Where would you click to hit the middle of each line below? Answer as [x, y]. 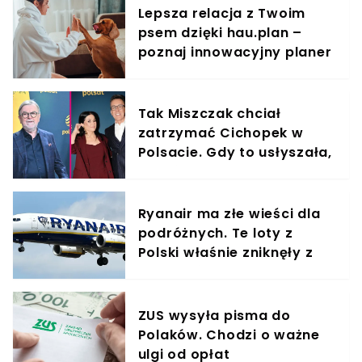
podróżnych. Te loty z [215, 233]
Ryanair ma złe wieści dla [229, 213]
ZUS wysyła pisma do [214, 315]
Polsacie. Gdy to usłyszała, [235, 152]
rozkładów [176, 271]
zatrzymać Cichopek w [221, 133]
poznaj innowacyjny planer [235, 52]
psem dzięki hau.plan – [220, 32]
